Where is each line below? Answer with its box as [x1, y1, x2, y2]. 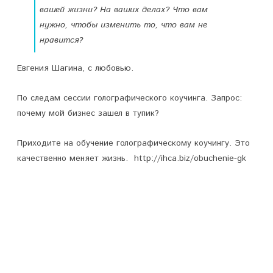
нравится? [40, 34, 83, 46]
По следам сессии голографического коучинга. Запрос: [17, 92, 242, 104]
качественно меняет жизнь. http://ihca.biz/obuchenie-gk [17, 152, 246, 165]
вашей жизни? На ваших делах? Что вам [40, 4, 208, 16]
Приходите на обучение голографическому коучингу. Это [17, 137, 250, 149]
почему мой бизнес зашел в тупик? [17, 107, 159, 119]
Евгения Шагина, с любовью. [17, 62, 133, 74]
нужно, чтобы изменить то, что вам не [40, 19, 207, 31]
